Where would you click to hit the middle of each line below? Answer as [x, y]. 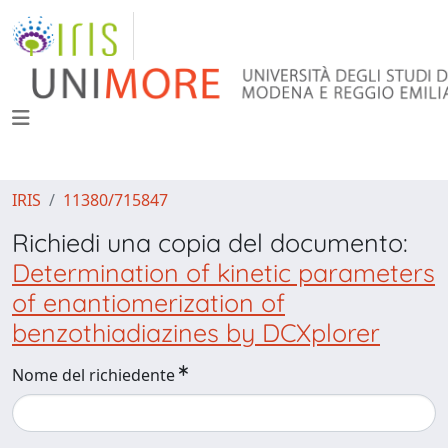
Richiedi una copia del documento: [210, 242]
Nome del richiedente [93, 375]
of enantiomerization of [148, 302]
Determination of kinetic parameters [223, 272]
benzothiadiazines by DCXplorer [196, 332]
